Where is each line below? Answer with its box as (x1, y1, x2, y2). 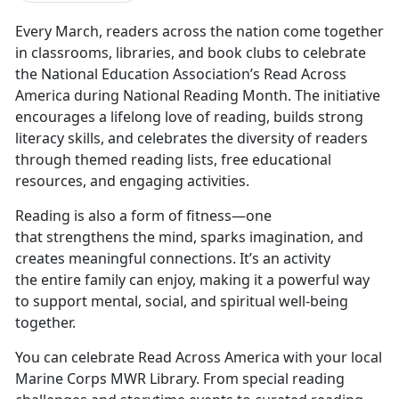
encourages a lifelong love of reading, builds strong (15, 106, 363, 126)
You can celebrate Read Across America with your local (15, 346, 382, 367)
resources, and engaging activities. (15, 170, 249, 191)
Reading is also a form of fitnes (15, 205, 224, 225)
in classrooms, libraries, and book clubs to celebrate (15, 42, 366, 62)
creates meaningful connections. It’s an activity (15, 248, 330, 268)
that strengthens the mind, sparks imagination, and (15, 226, 363, 247)
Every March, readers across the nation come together (15, 20, 384, 41)
